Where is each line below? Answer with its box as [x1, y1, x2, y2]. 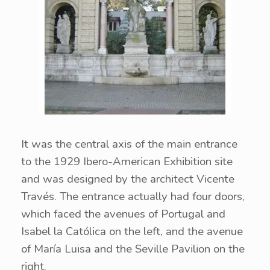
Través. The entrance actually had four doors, [21, 189, 245, 204]
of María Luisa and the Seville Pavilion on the [21, 241, 245, 257]
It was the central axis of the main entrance [21, 136, 237, 152]
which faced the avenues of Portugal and [21, 206, 225, 222]
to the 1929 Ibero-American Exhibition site [21, 154, 233, 169]
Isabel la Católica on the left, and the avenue [21, 224, 243, 239]
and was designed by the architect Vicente [21, 171, 234, 187]
